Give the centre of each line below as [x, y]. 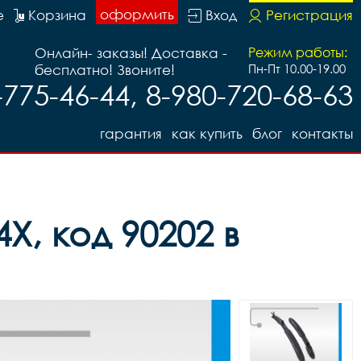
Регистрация [309, 15]
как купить [207, 133]
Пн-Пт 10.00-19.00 [297, 68]
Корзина [57, 15]
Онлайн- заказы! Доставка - [131, 53]
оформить [137, 14]
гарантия [131, 133]
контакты [322, 133]
